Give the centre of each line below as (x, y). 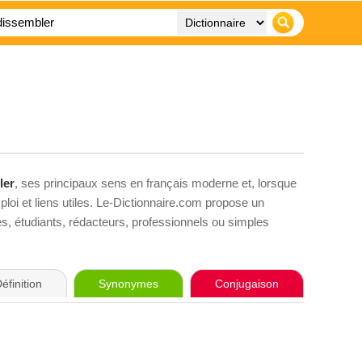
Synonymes (128, 284)
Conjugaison (247, 284)
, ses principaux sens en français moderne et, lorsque (156, 183)
